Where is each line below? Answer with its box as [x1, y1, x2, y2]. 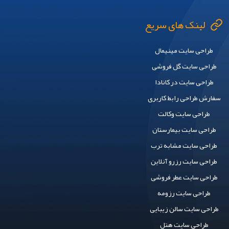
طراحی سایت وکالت [158, 106, 211, 121]
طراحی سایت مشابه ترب [151, 138, 218, 152]
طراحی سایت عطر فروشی [150, 170, 218, 184]
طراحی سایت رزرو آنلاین [151, 154, 218, 168]
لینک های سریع [145, 14, 205, 35]
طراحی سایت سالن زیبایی [149, 201, 219, 216]
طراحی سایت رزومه [157, 186, 211, 200]
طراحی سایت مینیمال [155, 43, 214, 57]
